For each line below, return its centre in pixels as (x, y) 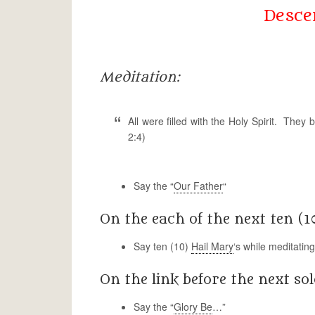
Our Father (198, 186)
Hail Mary (212, 246)
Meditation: (140, 77)
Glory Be (193, 307)
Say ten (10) (162, 246)
